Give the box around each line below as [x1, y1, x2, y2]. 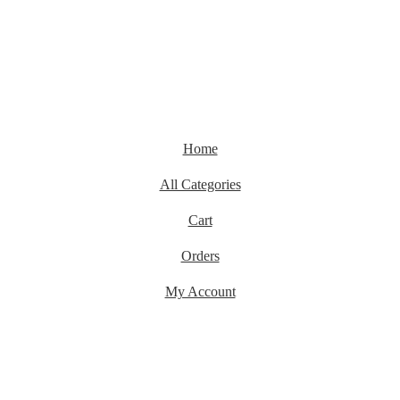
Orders [180, 248, 220, 263]
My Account [164, 284, 236, 299]
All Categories [159, 177, 241, 192]
